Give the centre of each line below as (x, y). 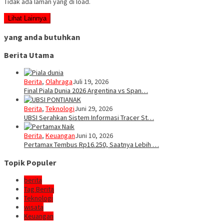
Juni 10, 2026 (94, 136)
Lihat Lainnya (27, 18)
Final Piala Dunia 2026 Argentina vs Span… (86, 91)
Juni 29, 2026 (93, 109)
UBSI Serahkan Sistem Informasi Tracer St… (89, 118)
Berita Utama (29, 55)
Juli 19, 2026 (90, 82)
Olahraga (59, 82)
